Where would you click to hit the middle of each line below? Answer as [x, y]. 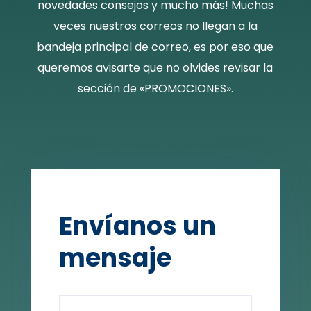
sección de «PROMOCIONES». [155, 89]
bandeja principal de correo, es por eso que [155, 47]
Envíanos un [137, 226]
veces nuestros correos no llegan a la [155, 26]
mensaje [115, 258]
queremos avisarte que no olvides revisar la [155, 68]
